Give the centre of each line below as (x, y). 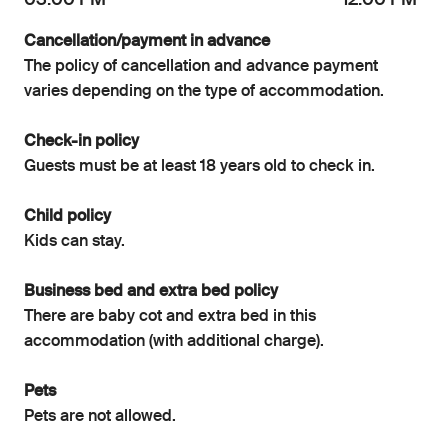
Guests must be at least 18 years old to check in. (199, 167)
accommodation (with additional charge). (174, 342)
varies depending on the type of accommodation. (204, 92)
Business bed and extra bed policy (151, 292)
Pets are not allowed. (100, 417)
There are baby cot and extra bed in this (170, 317)
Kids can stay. (74, 242)
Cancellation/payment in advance (147, 42)
